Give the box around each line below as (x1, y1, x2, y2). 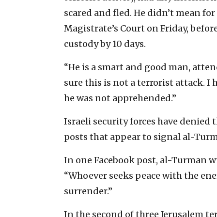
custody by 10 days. (64, 38, 146, 49)
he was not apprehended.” (64, 92, 176, 104)
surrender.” (64, 185, 112, 197)
